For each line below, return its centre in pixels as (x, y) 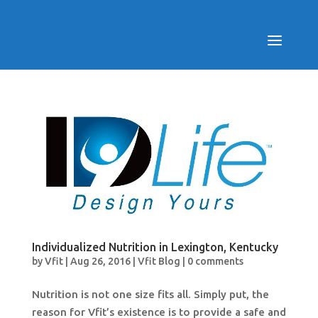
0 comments (215, 261)
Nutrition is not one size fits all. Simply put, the (150, 294)
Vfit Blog (159, 261)
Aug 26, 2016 (100, 261)
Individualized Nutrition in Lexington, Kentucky (155, 247)
